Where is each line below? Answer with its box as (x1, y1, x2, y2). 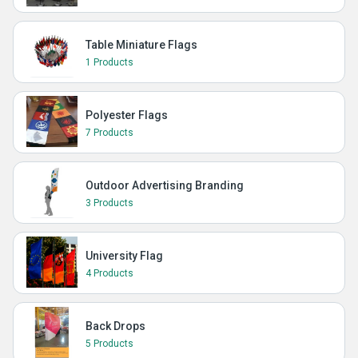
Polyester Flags (86, 109, 168, 121)
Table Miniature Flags (86, 38, 197, 51)
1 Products (86, 57, 133, 68)
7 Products (86, 127, 133, 138)
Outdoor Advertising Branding (86, 179, 244, 192)
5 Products (86, 338, 133, 349)
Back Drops (86, 320, 145, 332)
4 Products (86, 268, 133, 279)
